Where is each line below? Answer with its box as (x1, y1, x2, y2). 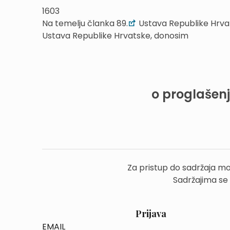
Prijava (135, 207, 166, 220)
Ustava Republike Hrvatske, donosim (42, 30, 188, 42)
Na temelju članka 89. (42, 17, 128, 29)
